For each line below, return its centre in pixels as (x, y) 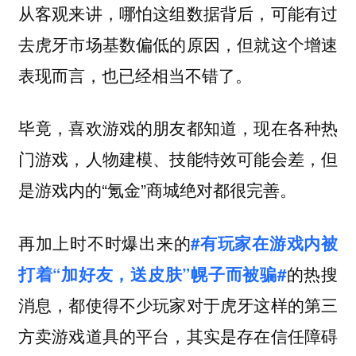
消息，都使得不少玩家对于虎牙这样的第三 (178, 305)
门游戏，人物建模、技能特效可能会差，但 (178, 159)
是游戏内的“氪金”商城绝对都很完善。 (157, 190)
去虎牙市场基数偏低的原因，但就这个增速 (178, 43)
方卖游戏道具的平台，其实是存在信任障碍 (178, 336)
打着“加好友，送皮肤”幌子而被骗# (152, 274)
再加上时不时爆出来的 (104, 243)
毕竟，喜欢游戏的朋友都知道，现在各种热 (178, 128)
